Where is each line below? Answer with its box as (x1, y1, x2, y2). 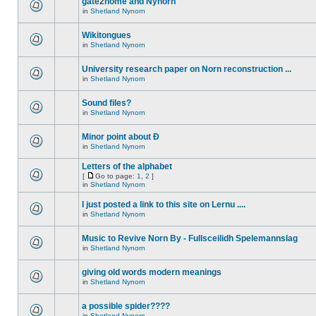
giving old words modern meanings (82, 267, 221, 277)
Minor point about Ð (82, 132, 159, 142)
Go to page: (95, 172, 137, 180)
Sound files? (82, 98, 131, 108)
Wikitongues (82, 30, 131, 40)
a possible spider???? (82, 301, 170, 311)
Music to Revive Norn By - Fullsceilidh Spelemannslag (82, 233, 298, 243)
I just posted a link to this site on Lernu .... (82, 200, 245, 209)
